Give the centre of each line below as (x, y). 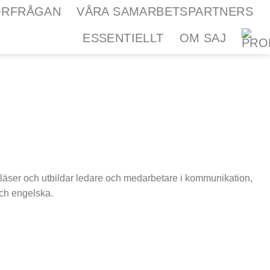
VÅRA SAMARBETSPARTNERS (165, 11)
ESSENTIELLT (123, 38)
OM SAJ (202, 38)
